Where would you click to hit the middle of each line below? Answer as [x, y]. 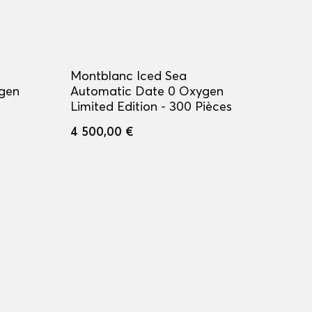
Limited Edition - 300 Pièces [151, 106]
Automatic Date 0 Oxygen [147, 91]
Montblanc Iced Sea [128, 76]
